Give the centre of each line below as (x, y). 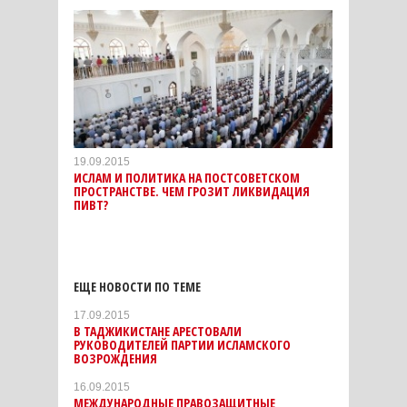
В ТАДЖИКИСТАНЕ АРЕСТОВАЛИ (158, 332)
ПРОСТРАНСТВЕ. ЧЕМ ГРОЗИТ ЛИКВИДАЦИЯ (192, 192)
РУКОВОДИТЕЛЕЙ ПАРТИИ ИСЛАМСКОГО (182, 345)
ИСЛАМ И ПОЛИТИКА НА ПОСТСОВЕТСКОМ (187, 178)
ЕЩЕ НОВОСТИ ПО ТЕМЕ (137, 287)
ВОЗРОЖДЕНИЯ (115, 359)
